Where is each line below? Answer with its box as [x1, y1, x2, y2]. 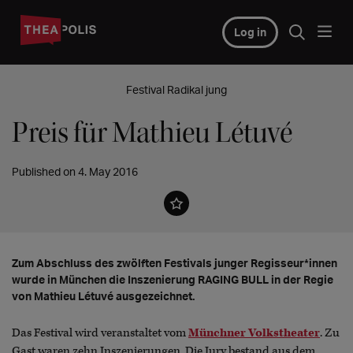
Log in [233, 25, 266, 39]
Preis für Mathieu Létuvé [12, 114, 292, 151]
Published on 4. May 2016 [12, 165, 138, 178]
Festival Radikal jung [126, 83, 227, 96]
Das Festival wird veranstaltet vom [12, 325, 188, 340]
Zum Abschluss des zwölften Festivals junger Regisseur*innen [12, 256, 337, 269]
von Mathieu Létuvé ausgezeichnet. [12, 289, 195, 303]
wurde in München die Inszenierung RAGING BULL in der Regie [12, 273, 333, 286]
